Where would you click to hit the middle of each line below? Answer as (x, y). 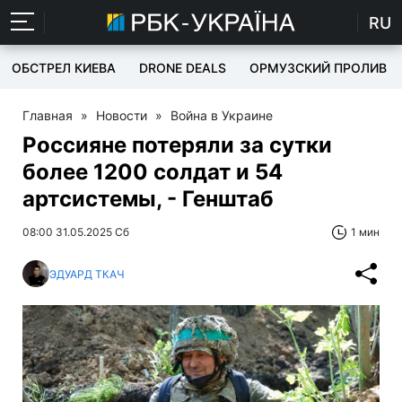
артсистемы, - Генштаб (148, 199)
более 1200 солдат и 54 (153, 172)
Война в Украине (222, 115)
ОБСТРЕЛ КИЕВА (64, 68)
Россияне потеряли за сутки (177, 145)
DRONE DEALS (183, 68)
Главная (48, 115)
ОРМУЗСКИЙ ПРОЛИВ (318, 68)
